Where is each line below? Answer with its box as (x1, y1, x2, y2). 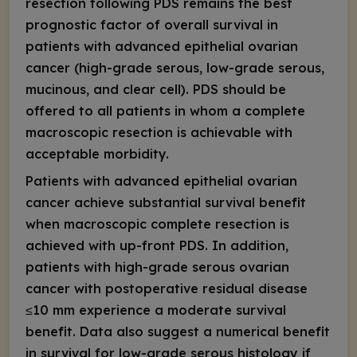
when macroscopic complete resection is (25, 215, 289, 232)
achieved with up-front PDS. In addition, (25, 237, 288, 253)
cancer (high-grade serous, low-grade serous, (25, 60, 324, 76)
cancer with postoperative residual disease (25, 280, 308, 296)
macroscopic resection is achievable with (25, 124, 292, 141)
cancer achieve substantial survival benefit (25, 194, 306, 210)
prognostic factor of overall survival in (25, 17, 278, 33)
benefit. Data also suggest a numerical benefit (25, 323, 330, 339)
